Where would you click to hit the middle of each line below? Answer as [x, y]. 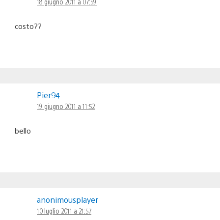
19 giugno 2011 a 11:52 [66, 106]
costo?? [28, 26]
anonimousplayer [68, 199]
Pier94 [48, 95]
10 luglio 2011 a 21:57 [64, 210]
